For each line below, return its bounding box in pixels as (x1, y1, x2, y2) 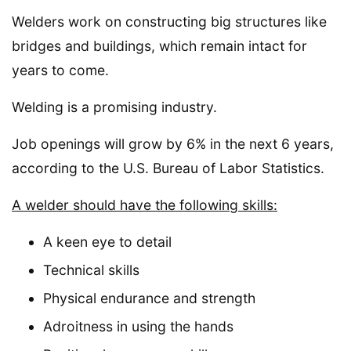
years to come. (12, 62, 109, 78)
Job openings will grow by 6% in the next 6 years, (12, 136, 334, 152)
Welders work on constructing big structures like (12, 13, 327, 30)
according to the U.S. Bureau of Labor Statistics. (12, 160, 324, 176)
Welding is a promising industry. (12, 99, 217, 115)
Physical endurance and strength (43, 290, 255, 306)
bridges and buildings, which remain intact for (12, 38, 307, 54)
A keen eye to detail (43, 233, 172, 250)
